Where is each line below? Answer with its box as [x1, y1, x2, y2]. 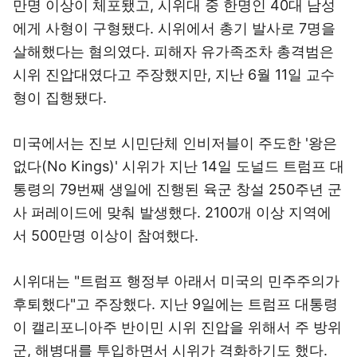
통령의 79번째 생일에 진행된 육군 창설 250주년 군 [13, 181, 342, 198]
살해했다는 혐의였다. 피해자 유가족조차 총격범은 [13, 43, 334, 60]
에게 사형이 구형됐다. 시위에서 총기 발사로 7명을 [13, 20, 335, 37]
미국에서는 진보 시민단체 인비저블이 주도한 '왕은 [13, 135, 337, 151]
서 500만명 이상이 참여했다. [13, 227, 198, 244]
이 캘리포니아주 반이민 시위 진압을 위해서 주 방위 [13, 319, 342, 335]
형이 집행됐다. [13, 89, 107, 106]
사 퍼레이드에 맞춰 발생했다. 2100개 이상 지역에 [13, 204, 331, 221]
